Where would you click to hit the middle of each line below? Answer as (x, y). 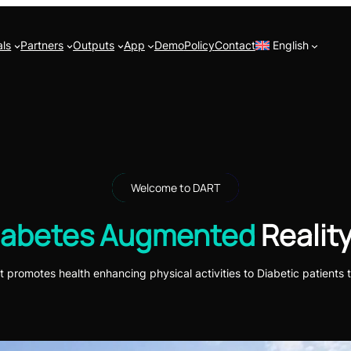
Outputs (94, 45)
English (290, 45)
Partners (42, 45)
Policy (199, 45)
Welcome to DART (175, 187)
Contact (235, 45)
